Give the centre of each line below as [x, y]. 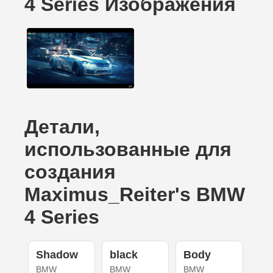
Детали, [62, 127]
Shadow [57, 255]
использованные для [128, 150]
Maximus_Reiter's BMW [135, 195]
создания [70, 172]
